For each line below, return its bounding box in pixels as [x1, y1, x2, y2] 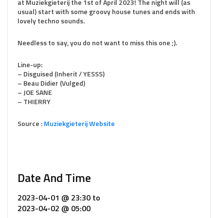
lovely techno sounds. [18, 16, 85, 26]
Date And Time [18, 169, 91, 186]
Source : [18, 118, 44, 128]
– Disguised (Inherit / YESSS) [18, 69, 105, 79]
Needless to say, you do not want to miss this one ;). [18, 37, 177, 48]
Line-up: [18, 59, 42, 70]
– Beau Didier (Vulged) [18, 78, 85, 88]
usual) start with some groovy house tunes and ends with [18, 6, 195, 17]
